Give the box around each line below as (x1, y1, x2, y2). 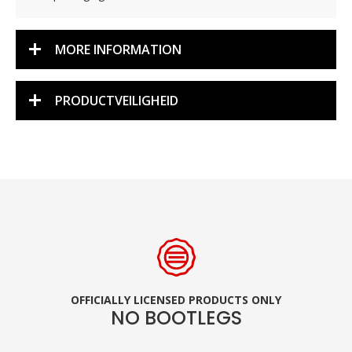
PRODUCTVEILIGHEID (55, 92, 178, 109)
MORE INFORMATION (55, 41, 181, 58)
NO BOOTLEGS (110, 305, 242, 332)
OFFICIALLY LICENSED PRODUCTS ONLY (71, 292, 281, 308)
